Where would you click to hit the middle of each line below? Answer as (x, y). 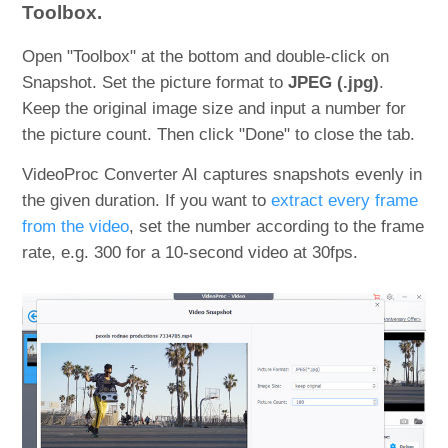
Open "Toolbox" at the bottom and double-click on (206, 57)
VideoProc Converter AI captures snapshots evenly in (222, 175)
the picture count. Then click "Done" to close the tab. (219, 135)
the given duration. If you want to (147, 201)
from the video (76, 227)
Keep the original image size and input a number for (214, 109)
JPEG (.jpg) (334, 83)
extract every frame (345, 201)
